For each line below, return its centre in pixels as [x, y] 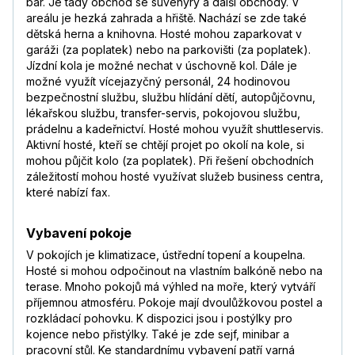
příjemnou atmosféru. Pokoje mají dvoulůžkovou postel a [174, 303]
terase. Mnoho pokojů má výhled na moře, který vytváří [171, 287]
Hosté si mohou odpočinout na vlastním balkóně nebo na [174, 271]
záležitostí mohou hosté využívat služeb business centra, [175, 177]
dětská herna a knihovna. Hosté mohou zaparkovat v [164, 34]
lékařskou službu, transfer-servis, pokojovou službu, [163, 113]
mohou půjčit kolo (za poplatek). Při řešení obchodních [170, 161]
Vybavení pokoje [79, 233]
